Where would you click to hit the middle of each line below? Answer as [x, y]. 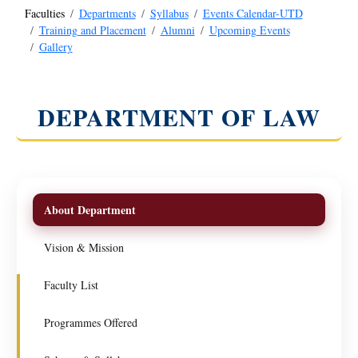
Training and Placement [92, 30]
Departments [107, 13]
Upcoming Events [249, 30]
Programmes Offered [91, 322]
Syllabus [169, 13]
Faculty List [71, 284]
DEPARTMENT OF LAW [179, 116]
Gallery [56, 46]
